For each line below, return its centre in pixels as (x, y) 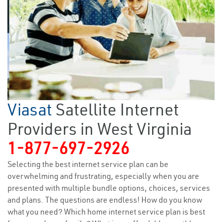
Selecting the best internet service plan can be (88, 164)
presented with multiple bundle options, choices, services (109, 188)
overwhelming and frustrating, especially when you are (103, 176)
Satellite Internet (117, 110)
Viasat (31, 110)
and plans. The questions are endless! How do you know (105, 200)
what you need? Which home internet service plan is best (106, 212)
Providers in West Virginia (100, 129)
